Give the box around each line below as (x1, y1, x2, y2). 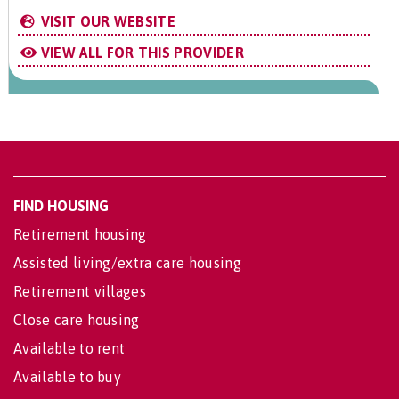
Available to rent (13, 340, 126, 356)
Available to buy (13, 369, 122, 385)
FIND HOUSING (13, 198, 109, 214)
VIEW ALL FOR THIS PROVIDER (37, 45, 244, 61)
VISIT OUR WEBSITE (37, 13, 176, 29)
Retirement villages (13, 283, 147, 299)
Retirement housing (13, 226, 147, 242)
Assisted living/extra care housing (13, 255, 241, 271)
